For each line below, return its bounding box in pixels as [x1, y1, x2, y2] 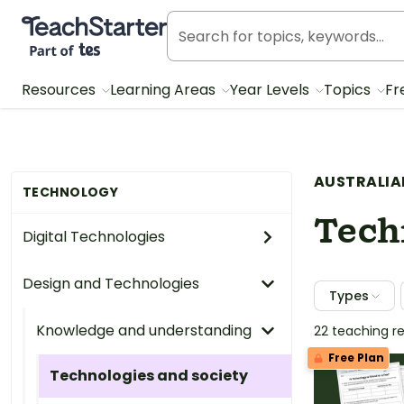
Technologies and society [50, 365, 248, 386]
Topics [324, 79, 374, 100]
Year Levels [230, 79, 313, 100]
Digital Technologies [23, 226, 165, 247]
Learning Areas [110, 79, 219, 100]
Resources [22, 79, 99, 100]
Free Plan [326, 350, 384, 365]
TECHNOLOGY [23, 183, 119, 201]
